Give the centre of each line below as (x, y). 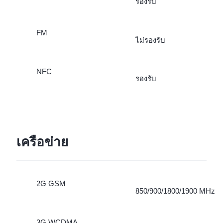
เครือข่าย (42, 142)
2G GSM (51, 183)
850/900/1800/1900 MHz (175, 191)
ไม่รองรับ (150, 40)
